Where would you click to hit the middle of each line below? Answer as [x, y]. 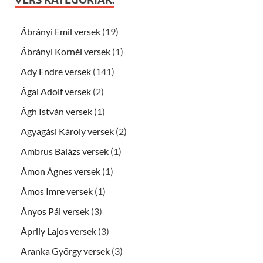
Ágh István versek [56, 112]
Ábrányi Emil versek [60, 32]
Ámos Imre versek [57, 191]
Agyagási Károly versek [67, 131]
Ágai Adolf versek [56, 92]
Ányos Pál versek [55, 211]
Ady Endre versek [56, 72]
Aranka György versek [65, 251]
